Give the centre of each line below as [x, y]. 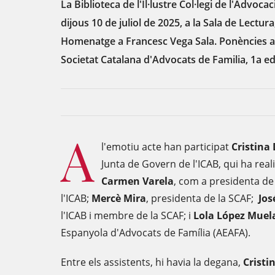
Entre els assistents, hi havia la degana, [152, 262]
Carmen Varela [137, 181]
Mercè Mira [119, 198]
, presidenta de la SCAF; [202, 198]
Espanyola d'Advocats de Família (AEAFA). [156, 233]
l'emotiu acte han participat [166, 147]
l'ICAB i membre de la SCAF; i [127, 215]
